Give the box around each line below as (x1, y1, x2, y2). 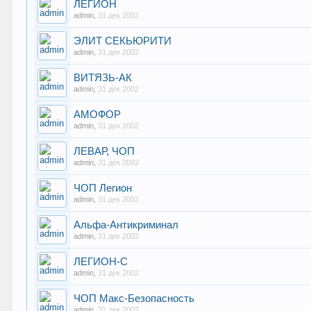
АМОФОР (74, 109, 121, 120)
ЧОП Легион (74, 183, 133, 194)
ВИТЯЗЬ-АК (74, 72, 133, 83)
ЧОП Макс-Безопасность (74, 293, 195, 304)
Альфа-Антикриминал (74, 219, 179, 230)
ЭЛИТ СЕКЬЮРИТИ (74, 35, 172, 47)
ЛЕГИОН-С (74, 256, 128, 267)
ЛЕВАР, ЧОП (74, 146, 135, 157)
